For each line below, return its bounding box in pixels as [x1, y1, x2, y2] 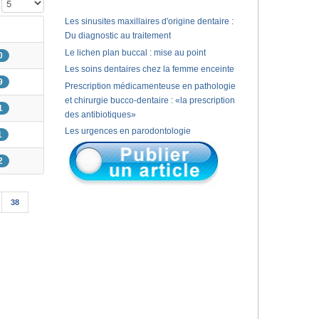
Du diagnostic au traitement [64, 31, 171, 41]
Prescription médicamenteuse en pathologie [64, 80, 236, 91]
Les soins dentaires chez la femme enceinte [64, 64, 234, 75]
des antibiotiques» [64, 109, 136, 120]
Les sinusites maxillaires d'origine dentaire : [64, 16, 234, 26]
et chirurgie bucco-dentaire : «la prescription [64, 95, 235, 105]
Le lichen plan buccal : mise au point [64, 47, 206, 58]
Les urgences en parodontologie [64, 126, 191, 137]
